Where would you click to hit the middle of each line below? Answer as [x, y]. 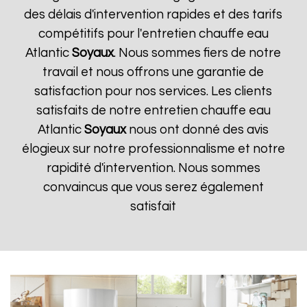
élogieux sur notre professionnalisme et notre [153, 149]
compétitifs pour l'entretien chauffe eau [153, 34]
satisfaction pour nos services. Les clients [153, 91]
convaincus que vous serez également [153, 187]
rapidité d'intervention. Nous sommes [153, 168]
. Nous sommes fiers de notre [198, 53]
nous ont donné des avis [198, 130]
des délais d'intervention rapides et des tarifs [153, 15]
